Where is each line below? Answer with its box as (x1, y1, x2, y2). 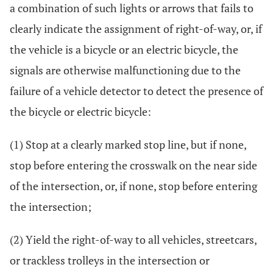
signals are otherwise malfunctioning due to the (10, 63, 241, 77)
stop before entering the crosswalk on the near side (10, 158, 257, 172)
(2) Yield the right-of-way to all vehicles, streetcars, (10, 232, 257, 247)
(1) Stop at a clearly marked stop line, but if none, (10, 137, 246, 152)
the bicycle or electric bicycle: (10, 104, 151, 119)
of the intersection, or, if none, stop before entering (10, 179, 257, 193)
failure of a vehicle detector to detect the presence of (10, 83, 263, 98)
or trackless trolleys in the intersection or (10, 253, 210, 268)
